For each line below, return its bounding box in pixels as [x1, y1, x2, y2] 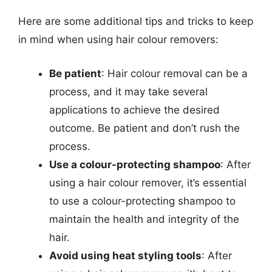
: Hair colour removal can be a [101, 67, 248, 80]
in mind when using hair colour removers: [18, 33, 219, 46]
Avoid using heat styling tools [49, 249, 202, 262]
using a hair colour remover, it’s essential [49, 176, 246, 189]
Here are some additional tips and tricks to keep [18, 15, 253, 27]
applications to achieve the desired [49, 103, 220, 116]
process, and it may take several [49, 85, 208, 98]
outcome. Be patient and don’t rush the [49, 121, 240, 134]
